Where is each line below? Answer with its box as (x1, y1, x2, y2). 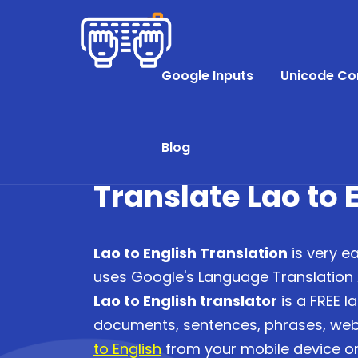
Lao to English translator (93, 291, 277, 311)
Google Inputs (161, 66, 253, 85)
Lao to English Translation (93, 243, 288, 263)
